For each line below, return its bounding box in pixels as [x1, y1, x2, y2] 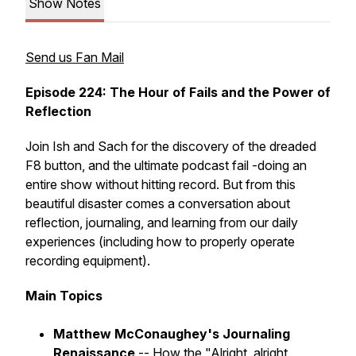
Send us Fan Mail [25, 49, 124, 65]
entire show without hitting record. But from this [25, 176, 296, 192]
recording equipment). [25, 253, 150, 269]
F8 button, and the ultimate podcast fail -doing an [25, 157, 307, 173]
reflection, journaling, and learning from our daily [25, 215, 298, 230]
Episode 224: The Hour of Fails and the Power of [25, 84, 331, 100]
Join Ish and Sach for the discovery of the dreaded [25, 138, 316, 154]
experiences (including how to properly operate [25, 234, 295, 250]
